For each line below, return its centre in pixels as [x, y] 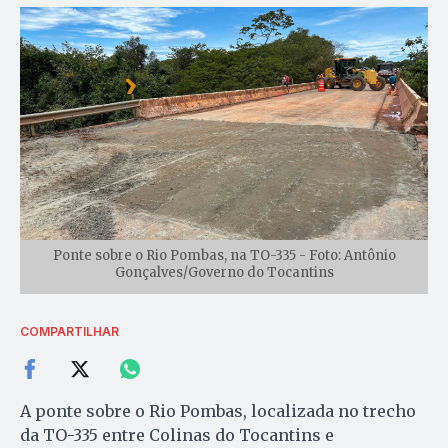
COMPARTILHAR [69, 331]
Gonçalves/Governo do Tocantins [224, 272]
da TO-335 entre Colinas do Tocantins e [177, 434]
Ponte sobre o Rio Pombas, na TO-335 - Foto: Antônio [224, 255]
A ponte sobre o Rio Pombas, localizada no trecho [218, 410]
